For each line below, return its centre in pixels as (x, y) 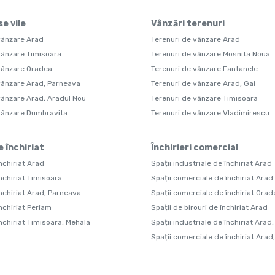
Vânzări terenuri (188, 24)
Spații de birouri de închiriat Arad (209, 207)
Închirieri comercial (195, 148)
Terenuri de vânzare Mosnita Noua (211, 54)
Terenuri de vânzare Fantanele (204, 69)
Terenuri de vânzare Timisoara (204, 98)
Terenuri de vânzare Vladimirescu (210, 113)
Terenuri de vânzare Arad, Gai (203, 83)
